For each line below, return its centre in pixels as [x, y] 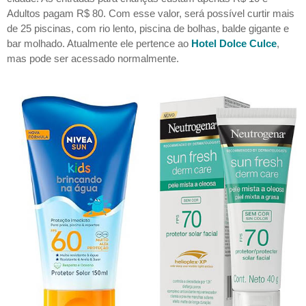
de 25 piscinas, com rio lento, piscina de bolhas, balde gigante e [148, 29]
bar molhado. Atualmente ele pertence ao [99, 44]
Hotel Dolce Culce [234, 44]
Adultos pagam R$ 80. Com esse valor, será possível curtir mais [151, 14]
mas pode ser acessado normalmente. [93, 59]
